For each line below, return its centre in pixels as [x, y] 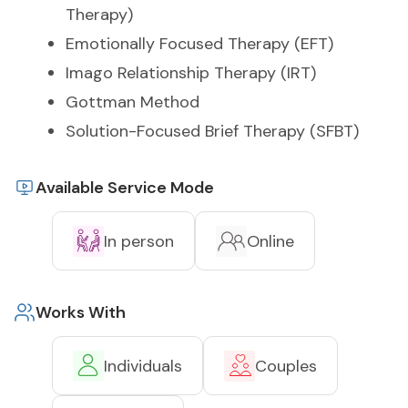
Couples [286, 366]
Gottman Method [133, 102]
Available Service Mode [125, 188]
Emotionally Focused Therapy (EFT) [199, 44]
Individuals [143, 366]
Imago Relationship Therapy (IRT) [191, 73]
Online [270, 241]
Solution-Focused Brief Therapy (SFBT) [212, 132]
